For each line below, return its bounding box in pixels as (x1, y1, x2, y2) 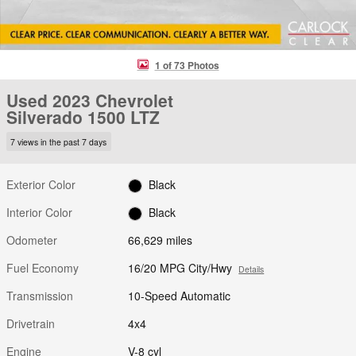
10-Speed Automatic (128, 287, 231, 304)
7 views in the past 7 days (10, 135, 107, 148)
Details (238, 262, 265, 275)
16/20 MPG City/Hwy (128, 259, 233, 276)
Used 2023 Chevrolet (6, 88, 173, 112)
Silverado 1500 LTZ (6, 105, 160, 129)
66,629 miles (128, 231, 193, 248)
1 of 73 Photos (154, 57, 219, 72)
